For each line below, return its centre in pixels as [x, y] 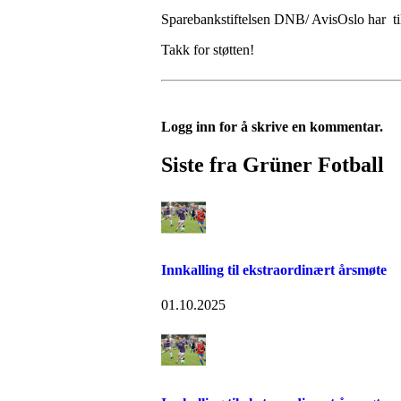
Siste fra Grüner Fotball [273, 164]
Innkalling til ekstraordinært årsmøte [274, 270]
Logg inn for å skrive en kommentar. [272, 127]
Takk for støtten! [208, 50]
